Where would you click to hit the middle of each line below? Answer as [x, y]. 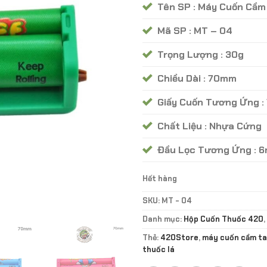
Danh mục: [163, 219]
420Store [179, 238]
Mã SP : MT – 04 [195, 30]
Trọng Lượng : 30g [201, 54]
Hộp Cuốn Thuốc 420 [223, 219]
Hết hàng [160, 179]
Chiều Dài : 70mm [197, 78]
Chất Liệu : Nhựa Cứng [209, 126]
